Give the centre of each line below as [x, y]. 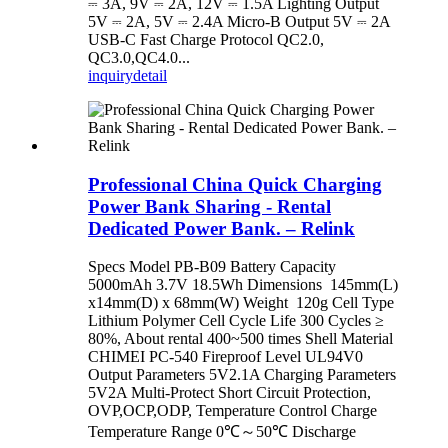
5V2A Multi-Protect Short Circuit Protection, [229, 393]
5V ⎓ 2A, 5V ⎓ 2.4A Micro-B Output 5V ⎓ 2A [239, 21]
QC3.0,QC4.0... [139, 57]
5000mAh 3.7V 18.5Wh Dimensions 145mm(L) [243, 285]
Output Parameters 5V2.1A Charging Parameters [242, 375]
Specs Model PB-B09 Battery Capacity [212, 267]
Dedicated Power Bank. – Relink [221, 228]
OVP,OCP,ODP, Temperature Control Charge [232, 411]
